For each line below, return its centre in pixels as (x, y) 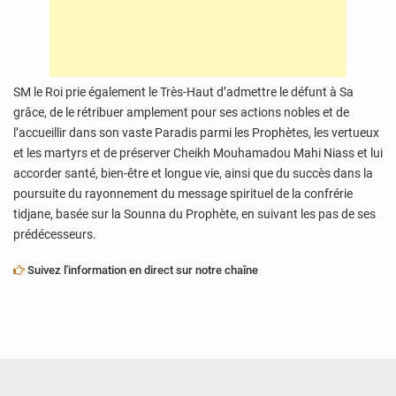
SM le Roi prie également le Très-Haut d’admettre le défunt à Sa (183, 91)
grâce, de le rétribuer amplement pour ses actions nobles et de (181, 112)
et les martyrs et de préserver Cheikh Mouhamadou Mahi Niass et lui (198, 152)
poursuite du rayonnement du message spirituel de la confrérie (183, 193)
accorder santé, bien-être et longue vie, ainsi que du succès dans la (193, 173)
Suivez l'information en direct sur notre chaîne (141, 270)
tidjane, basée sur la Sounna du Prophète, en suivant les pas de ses (194, 213)
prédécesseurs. (55, 234)
